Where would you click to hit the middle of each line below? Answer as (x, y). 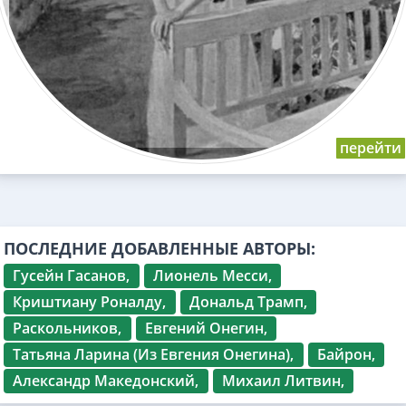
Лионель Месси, (212, 276)
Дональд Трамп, (248, 302)
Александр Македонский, (106, 381)
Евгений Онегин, (206, 329)
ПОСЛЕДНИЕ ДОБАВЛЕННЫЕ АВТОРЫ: (159, 249)
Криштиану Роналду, (90, 302)
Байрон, (346, 355)
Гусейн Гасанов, (72, 276)
